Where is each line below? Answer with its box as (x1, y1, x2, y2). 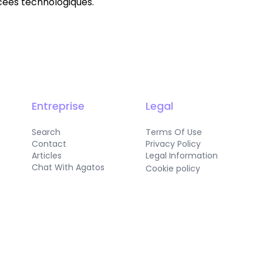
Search (31, 126, 60, 138)
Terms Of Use (146, 126, 202, 138)
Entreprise (31, 99, 85, 113)
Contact (31, 138, 66, 150)
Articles (31, 150, 62, 161)
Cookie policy (146, 163, 200, 174)
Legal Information (146, 150, 218, 161)
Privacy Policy (146, 138, 201, 150)
